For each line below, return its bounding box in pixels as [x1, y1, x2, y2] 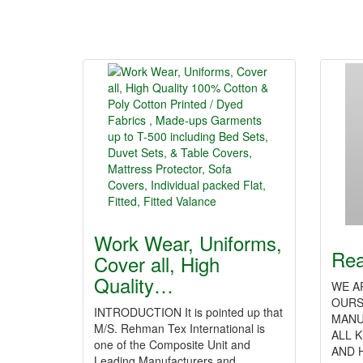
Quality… [94, 271, 173, 299]
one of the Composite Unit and [94, 336, 250, 352]
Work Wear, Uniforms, [94, 228, 282, 257]
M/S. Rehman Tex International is [94, 320, 265, 336]
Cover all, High [94, 250, 220, 278]
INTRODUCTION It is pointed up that [94, 304, 283, 320]
